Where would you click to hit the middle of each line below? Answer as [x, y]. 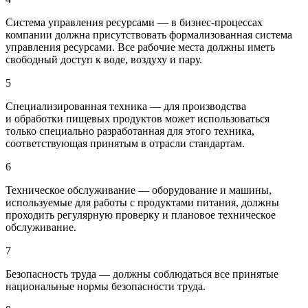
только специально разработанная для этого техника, [130, 131]
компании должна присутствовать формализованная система [149, 34]
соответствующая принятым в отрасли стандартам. [125, 143]
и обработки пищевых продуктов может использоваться [137, 118]
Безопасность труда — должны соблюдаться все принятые [142, 274]
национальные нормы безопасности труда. [106, 286]
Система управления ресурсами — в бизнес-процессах [134, 22]
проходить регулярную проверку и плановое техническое [141, 214]
